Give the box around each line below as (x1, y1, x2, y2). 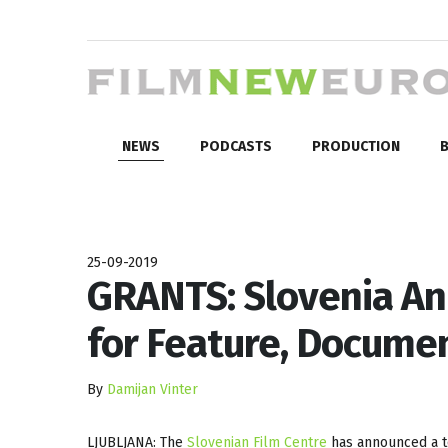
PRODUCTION (312, 137, 400, 155)
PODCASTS (200, 137, 272, 155)
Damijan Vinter (107, 380, 198, 398)
